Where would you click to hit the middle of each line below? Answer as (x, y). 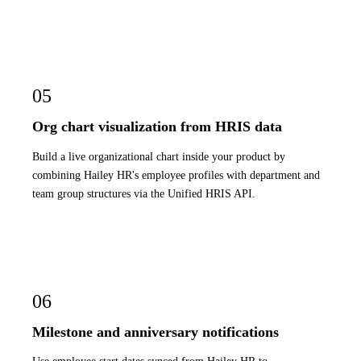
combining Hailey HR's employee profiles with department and (176, 174)
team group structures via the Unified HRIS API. (144, 193)
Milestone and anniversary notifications (156, 332)
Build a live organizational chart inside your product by (159, 156)
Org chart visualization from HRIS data (157, 127)
